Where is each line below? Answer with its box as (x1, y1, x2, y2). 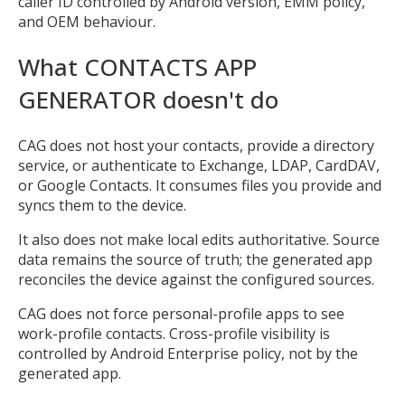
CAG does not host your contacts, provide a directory (18, 135, 374, 155)
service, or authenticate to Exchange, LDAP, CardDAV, (18, 155, 380, 175)
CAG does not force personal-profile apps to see (18, 303, 344, 324)
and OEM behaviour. (18, 11, 155, 32)
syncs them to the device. (18, 194, 186, 215)
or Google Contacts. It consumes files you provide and (18, 174, 381, 195)
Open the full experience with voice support (82, 32, 309, 48)
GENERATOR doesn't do (18, 83, 278, 117)
